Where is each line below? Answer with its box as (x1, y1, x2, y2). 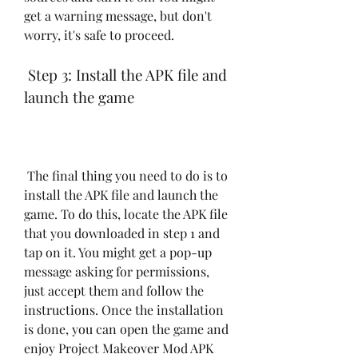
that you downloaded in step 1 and (24, 224, 220, 241)
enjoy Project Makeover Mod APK (24, 339, 213, 356)
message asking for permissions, (24, 262, 209, 280)
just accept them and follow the (24, 281, 204, 299)
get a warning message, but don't (24, 6, 212, 24)
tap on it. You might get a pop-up (24, 243, 212, 261)
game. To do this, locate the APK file (24, 205, 228, 222)
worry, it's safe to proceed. (24, 26, 174, 43)
